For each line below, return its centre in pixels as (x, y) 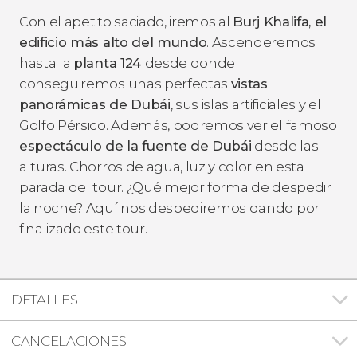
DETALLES (45, 299)
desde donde (190, 63)
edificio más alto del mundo (113, 42)
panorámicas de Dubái (95, 104)
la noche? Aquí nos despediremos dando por (169, 208)
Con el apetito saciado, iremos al (126, 21)
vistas (249, 83)
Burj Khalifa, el (280, 21)
